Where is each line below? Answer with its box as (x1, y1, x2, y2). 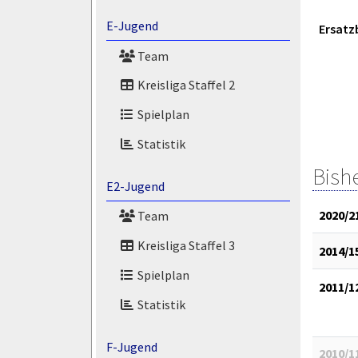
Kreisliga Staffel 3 (134, 237, 235, 254)
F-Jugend (105, 338, 157, 355)
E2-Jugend (105, 177, 165, 194)
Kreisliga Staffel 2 (134, 77, 235, 93)
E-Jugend (105, 17, 158, 34)
